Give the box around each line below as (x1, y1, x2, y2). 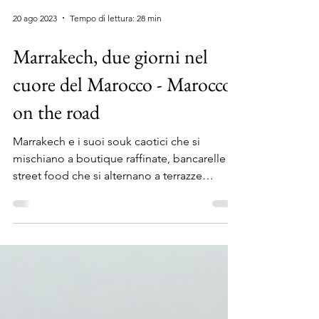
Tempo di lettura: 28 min (70, 75, 162, 86)
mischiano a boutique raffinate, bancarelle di (13, 214, 239, 228)
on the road (13, 162, 100, 187)
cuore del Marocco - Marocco (13, 134, 232, 159)
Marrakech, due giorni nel (13, 106, 208, 132)
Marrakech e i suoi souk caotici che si (13, 197, 200, 211)
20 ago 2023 (13, 75, 57, 86)
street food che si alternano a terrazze (13, 231, 202, 245)
